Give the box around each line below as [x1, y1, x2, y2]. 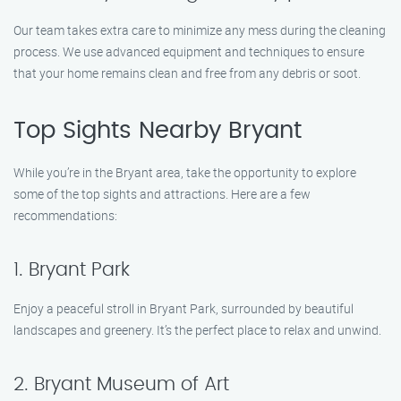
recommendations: [13, 207, 117, 224]
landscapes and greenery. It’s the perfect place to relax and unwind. [13, 321, 381, 338]
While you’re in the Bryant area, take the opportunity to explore [13, 164, 356, 181]
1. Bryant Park [13, 260, 130, 279]
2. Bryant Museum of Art [13, 375, 229, 394]
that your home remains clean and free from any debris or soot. [13, 64, 361, 81]
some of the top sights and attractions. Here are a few [13, 185, 311, 202]
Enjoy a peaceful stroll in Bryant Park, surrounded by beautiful [13, 300, 354, 317]
